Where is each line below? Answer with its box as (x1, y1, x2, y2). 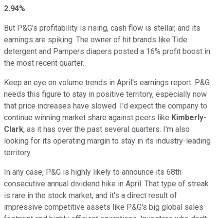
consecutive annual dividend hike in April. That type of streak (4, 179, 209, 189)
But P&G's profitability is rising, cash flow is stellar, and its (4, 23, 200, 33)
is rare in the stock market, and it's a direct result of (4, 191, 177, 200)
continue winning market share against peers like (4, 113, 171, 123)
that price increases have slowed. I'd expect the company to (4, 101, 207, 111)
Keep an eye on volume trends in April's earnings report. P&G (4, 78, 210, 88)
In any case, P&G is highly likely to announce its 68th (4, 167, 182, 177)
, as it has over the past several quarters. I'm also (23, 125, 190, 134)
